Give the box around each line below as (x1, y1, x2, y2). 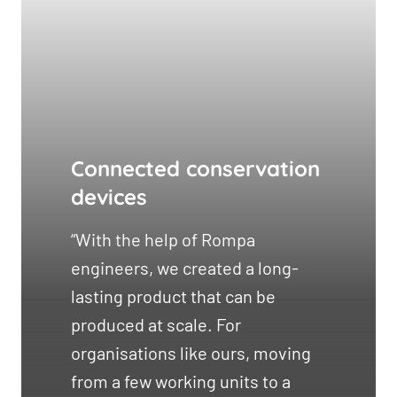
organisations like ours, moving (71, 341, 311, 363)
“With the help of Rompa (71, 228, 255, 250)
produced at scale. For (71, 313, 241, 335)
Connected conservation (71, 154, 320, 182)
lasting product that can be (71, 284, 276, 307)
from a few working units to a (71, 370, 291, 392)
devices (71, 183, 147, 210)
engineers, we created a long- (71, 256, 299, 278)
